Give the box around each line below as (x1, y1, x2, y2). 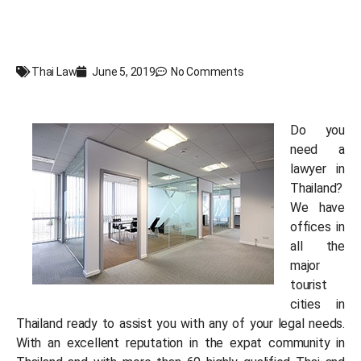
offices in (290, 218, 345, 234)
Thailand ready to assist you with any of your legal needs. (16, 315, 345, 331)
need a (290, 141, 345, 157)
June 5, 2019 (92, 64, 156, 78)
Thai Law (31, 64, 77, 78)
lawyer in (290, 160, 345, 176)
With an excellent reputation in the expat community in (16, 334, 345, 351)
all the (290, 238, 345, 254)
